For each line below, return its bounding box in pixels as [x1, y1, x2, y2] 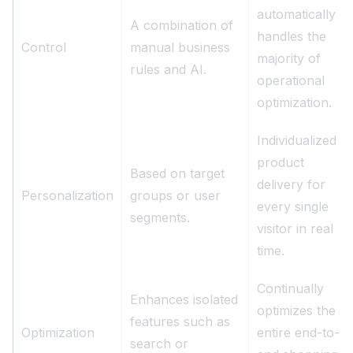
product [257, 154, 304, 171]
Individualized [257, 132, 336, 149]
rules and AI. [130, 61, 206, 78]
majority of [257, 50, 321, 67]
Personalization [21, 188, 113, 204]
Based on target [130, 165, 225, 182]
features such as [130, 314, 230, 330]
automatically [257, 6, 336, 23]
